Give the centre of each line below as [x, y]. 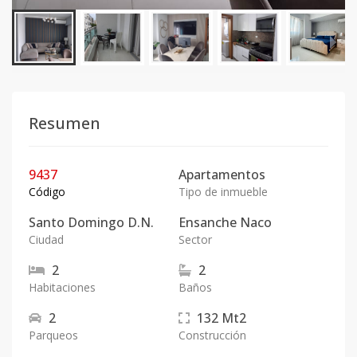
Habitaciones [62, 287]
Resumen [65, 123]
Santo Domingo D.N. [91, 222]
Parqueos [53, 335]
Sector [195, 239]
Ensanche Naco [225, 222]
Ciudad [46, 239]
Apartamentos [222, 175]
